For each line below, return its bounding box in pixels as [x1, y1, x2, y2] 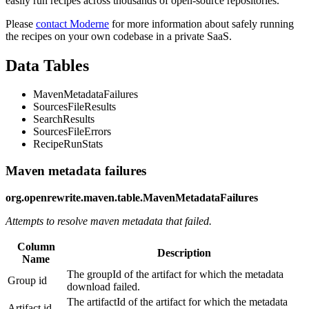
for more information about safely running [109, 17, 294, 30]
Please [6, 17, 36, 30]
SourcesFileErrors [33, 126, 111, 138]
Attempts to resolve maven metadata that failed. [6, 215, 212, 227]
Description [157, 246, 211, 259]
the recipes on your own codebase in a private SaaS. [6, 30, 232, 42]
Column [17, 240, 55, 252]
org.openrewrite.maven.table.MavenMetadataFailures [6, 191, 258, 203]
